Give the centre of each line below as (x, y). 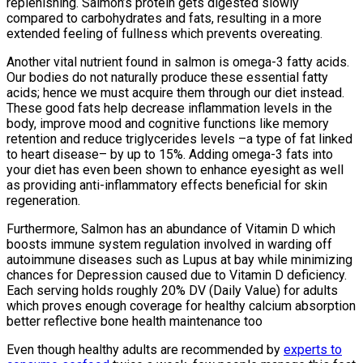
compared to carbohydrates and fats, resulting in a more (164, 18)
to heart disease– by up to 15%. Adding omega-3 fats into (170, 154)
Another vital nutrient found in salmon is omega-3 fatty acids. (178, 62)
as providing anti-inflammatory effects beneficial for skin (167, 185)
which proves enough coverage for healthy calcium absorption (181, 305)
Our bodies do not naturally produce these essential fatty (167, 77)
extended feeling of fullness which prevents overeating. (164, 33)
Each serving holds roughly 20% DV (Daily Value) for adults (172, 290)
